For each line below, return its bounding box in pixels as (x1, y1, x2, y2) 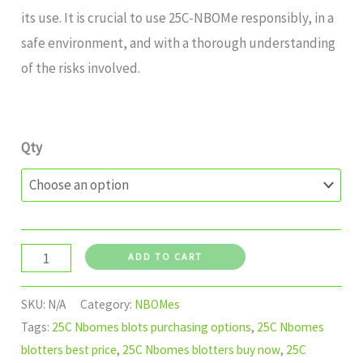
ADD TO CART (127, 250, 203, 263)
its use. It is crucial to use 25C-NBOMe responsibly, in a (21, 9, 335, 28)
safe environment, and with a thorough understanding (21, 34, 336, 53)
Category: (80, 296, 135, 312)
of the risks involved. (21, 59, 141, 78)
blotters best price (21, 341, 117, 357)
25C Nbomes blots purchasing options (52, 318, 252, 335)
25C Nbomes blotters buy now (122, 341, 281, 357)
